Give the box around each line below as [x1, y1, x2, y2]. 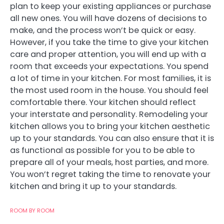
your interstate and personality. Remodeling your [10, 108, 208, 120]
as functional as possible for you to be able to [10, 144, 195, 156]
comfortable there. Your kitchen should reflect [10, 96, 196, 108]
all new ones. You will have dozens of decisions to [10, 12, 207, 24]
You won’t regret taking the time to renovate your [10, 168, 210, 180]
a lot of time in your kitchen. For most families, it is [10, 72, 211, 84]
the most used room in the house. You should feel [10, 84, 208, 96]
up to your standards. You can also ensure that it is [10, 132, 214, 144]
